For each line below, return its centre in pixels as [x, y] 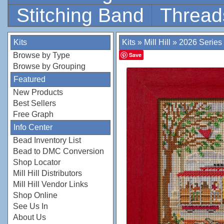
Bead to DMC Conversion [58, 151]
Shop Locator [37, 162]
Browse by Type [41, 55]
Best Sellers [34, 103]
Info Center [33, 127]
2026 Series [200, 42]
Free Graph [33, 114]
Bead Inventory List [47, 140]
